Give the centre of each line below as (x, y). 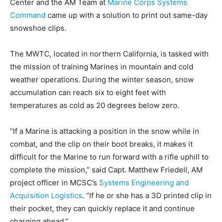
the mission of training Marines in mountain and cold (102, 67)
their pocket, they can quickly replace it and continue (102, 208)
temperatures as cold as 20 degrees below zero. (95, 105)
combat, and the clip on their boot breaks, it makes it (101, 144)
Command (28, 15)
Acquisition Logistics (46, 195)
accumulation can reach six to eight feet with (88, 92)
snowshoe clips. (38, 28)
